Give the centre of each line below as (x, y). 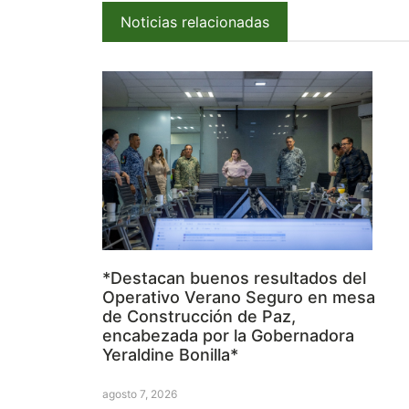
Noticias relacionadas (195, 21)
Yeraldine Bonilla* (170, 355)
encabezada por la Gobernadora (228, 336)
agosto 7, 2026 (140, 394)
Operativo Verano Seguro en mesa (239, 298)
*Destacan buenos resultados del (234, 278)
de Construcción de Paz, (199, 317)
